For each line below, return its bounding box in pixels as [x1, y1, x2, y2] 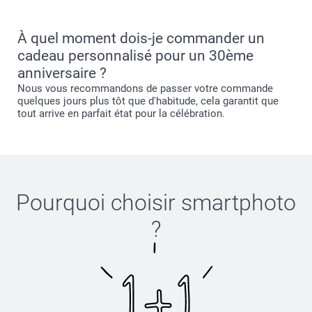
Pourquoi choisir [16, 189, 181, 217]
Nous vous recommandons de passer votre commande [17, 82, 273, 95]
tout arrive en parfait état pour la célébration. [17, 107, 225, 120]
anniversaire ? [17, 65, 107, 82]
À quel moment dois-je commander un [17, 30, 265, 47]
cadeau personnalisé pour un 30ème [17, 47, 253, 65]
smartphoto [181, 189, 296, 217]
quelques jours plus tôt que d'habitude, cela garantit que [17, 95, 279, 108]
